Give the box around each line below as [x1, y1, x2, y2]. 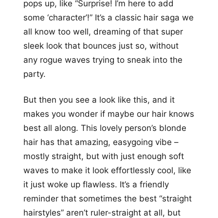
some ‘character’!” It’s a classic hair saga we [23, 13, 194, 23]
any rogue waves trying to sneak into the [23, 55, 182, 65]
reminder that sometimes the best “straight [23, 194, 192, 204]
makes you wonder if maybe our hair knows [23, 109, 194, 119]
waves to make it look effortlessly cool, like [23, 165, 191, 176]
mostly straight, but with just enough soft [23, 151, 184, 162]
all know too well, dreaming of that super [23, 27, 183, 37]
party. [23, 69, 46, 79]
